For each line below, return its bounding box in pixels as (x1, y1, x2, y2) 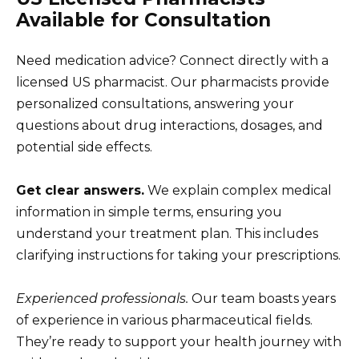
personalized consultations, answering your (16, 95, 294, 111)
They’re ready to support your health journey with (16, 334, 341, 350)
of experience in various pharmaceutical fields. (16, 313, 313, 329)
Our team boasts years (188, 291, 336, 307)
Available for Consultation (16, 8, 271, 31)
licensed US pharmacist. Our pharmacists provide (16, 74, 329, 90)
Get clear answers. (16, 182, 144, 198)
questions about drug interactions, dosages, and (16, 117, 323, 133)
